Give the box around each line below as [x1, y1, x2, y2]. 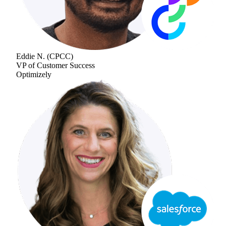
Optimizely [16, 70, 51, 79]
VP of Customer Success [16, 61, 95, 70]
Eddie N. [16, 51, 45, 61]
